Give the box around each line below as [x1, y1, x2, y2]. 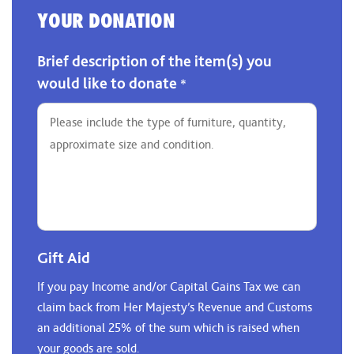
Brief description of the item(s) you [37, 51, 272, 70]
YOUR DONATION [37, 9, 175, 32]
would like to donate [37, 73, 180, 92]
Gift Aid [37, 248, 90, 267]
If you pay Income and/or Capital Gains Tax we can [37, 279, 300, 294]
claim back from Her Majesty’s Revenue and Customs [37, 299, 312, 314]
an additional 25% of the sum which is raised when [37, 320, 299, 335]
